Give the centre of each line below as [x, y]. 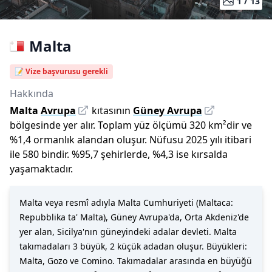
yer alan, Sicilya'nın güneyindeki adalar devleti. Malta [128, 232]
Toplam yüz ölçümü [142, 125]
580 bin [39, 154]
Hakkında [32, 93]
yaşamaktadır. [41, 169]
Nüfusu [166, 140]
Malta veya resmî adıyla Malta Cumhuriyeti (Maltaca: [126, 202]
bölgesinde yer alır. [53, 125]
